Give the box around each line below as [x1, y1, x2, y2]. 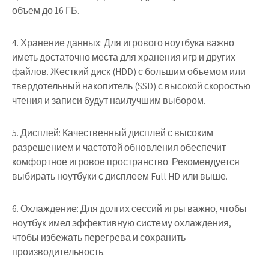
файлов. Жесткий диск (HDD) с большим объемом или [12, 65, 246, 78]
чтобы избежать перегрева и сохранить [12, 231, 186, 244]
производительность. [12, 245, 105, 258]
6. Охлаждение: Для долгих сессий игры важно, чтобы [12, 202, 247, 215]
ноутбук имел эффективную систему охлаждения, [12, 216, 231, 229]
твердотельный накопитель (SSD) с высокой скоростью [12, 79, 250, 92]
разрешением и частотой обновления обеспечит [12, 141, 226, 154]
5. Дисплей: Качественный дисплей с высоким [12, 126, 213, 139]
